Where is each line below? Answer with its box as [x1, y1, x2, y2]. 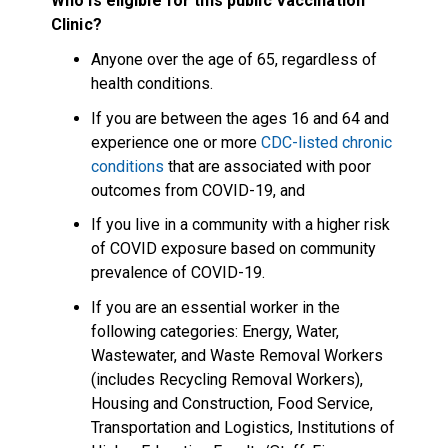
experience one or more [90, 132, 261, 152]
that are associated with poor [163, 156, 371, 176]
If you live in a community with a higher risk [90, 215, 390, 235]
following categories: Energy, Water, [90, 321, 339, 341]
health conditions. [90, 74, 213, 94]
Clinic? [50, 15, 102, 35]
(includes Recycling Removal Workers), [90, 369, 363, 389]
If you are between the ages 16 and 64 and [90, 108, 389, 128]
